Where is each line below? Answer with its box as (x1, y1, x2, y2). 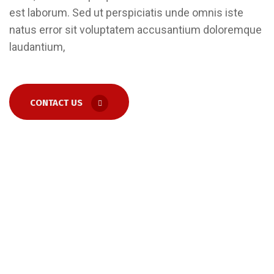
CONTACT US (30, 97, 83, 109)
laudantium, (9, 40, 65, 53)
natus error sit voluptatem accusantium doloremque (9, 23, 262, 36)
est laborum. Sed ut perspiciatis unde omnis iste (9, 6, 243, 19)
